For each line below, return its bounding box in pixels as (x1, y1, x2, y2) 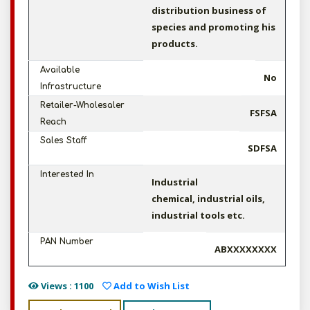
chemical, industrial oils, (152, 192, 265, 205)
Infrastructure (40, 82, 101, 91)
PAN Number (40, 237, 93, 246)
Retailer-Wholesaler (40, 100, 125, 110)
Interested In (40, 170, 94, 179)
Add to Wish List (111, 280, 190, 292)
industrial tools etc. (152, 209, 245, 221)
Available (40, 65, 80, 75)
